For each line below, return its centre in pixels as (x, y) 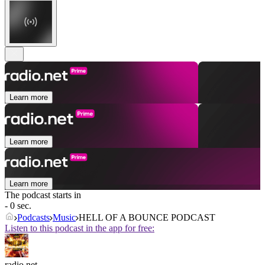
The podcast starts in (43, 195)
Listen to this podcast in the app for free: (80, 228)
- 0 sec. (18, 206)
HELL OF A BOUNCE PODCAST (147, 218)
